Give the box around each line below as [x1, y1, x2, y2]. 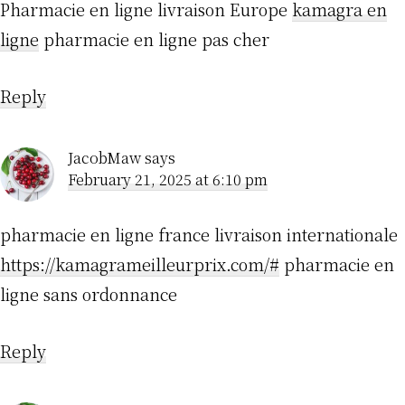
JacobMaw [68, 147, 141, 169]
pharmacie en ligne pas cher [39, 27, 269, 52]
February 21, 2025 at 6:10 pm [68, 169, 268, 191]
